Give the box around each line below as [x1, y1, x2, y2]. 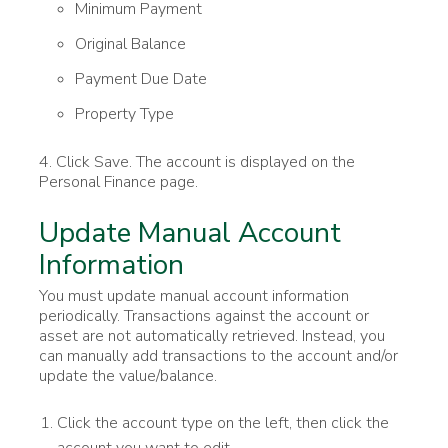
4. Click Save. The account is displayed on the [39, 150, 355, 173]
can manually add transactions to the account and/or [39, 344, 398, 367]
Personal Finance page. [39, 170, 198, 193]
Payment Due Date [75, 67, 207, 90]
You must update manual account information [39, 284, 349, 307]
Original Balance [75, 32, 186, 55]
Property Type [75, 102, 174, 125]
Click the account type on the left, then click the [57, 411, 389, 434]
